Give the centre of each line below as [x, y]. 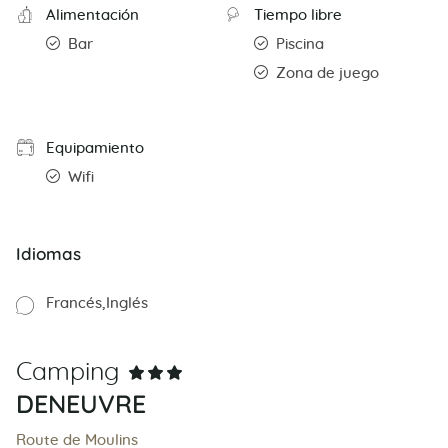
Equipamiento [95, 148]
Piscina [300, 44]
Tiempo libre [298, 15]
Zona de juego [327, 73]
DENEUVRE [81, 403]
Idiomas [48, 253]
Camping [67, 372]
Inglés [127, 303]
